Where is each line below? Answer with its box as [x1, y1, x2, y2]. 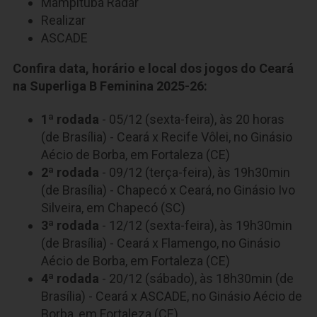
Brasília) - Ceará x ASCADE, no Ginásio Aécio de [41, 288, 302, 304]
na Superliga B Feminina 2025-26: [13, 79, 207, 94]
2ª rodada [41, 164, 99, 180]
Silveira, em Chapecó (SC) [41, 200, 185, 215]
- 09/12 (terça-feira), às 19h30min [99, 164, 290, 180]
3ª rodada [41, 217, 99, 233]
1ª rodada [41, 111, 99, 127]
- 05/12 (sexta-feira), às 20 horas [99, 111, 284, 127]
